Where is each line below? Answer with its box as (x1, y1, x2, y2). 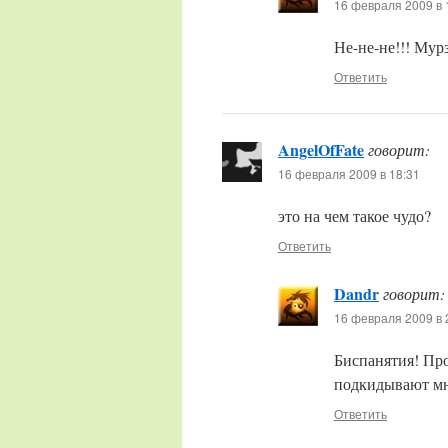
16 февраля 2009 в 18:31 (278, 165, 420, 182)
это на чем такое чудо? (278, 205, 431, 226)
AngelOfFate (278, 138, 364, 161)
